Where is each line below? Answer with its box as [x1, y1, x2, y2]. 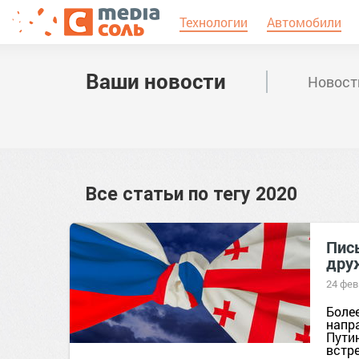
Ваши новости [86, 67, 226, 95]
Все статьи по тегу [86, 184, 256, 205]
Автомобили [267, 14, 341, 30]
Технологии [179, 14, 248, 30]
